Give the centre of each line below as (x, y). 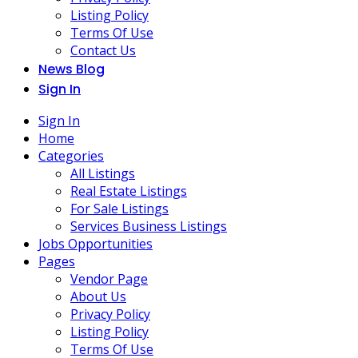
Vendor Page (109, 279)
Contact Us (103, 50)
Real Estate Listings (129, 191)
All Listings (103, 173)
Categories (71, 156)
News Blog (72, 69)
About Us (98, 296)
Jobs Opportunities (95, 244)
